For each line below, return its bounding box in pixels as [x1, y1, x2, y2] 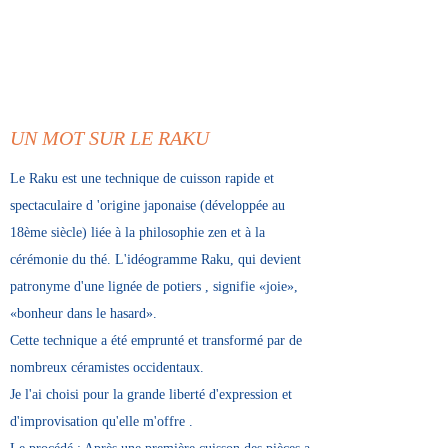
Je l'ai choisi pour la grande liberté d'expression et [10, 387, 292, 402]
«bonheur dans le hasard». [10, 306, 157, 321]
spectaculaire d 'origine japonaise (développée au [10, 198, 285, 213]
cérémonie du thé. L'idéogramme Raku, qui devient [10, 252, 301, 267]
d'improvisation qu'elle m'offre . [10, 414, 193, 429]
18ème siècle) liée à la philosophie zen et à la [10, 225, 265, 240]
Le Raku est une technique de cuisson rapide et [10, 171, 274, 186]
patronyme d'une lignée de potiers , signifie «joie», [10, 279, 298, 294]
